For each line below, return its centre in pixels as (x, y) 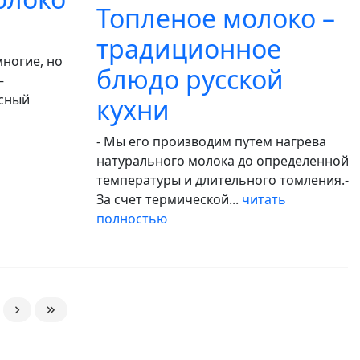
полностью (132, 219)
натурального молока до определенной (223, 161)
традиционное (189, 49)
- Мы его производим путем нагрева (211, 141)
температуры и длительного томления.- (223, 180)
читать (264, 199)
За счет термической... (169, 199)
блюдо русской (190, 79)
